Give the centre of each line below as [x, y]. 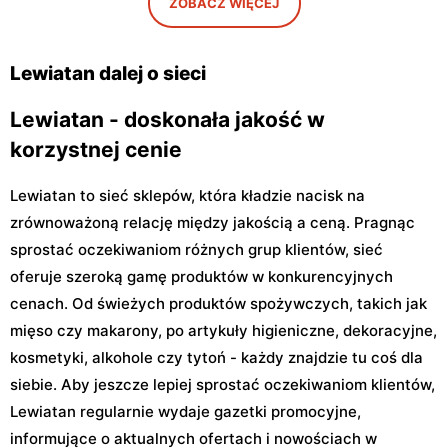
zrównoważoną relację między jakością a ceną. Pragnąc [212, 222]
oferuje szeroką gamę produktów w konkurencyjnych [201, 276]
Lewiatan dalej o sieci [108, 73]
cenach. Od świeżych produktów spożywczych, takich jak [218, 303]
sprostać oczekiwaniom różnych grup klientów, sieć [196, 249]
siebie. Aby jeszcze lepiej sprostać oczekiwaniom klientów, [222, 384]
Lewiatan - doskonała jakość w [167, 119]
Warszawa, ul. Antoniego [105, 24]
